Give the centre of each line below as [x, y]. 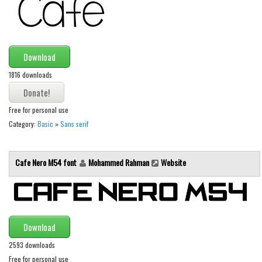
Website [173, 163]
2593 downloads [32, 244]
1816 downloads [30, 75]
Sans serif [74, 124]
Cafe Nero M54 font [47, 163]
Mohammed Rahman [119, 163]
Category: [23, 124]
